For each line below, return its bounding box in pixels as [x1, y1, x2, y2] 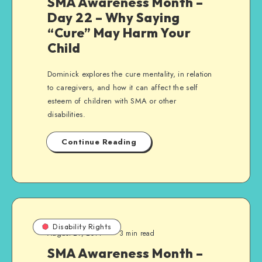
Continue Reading [61, 136, 136, 147]
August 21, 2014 [47, 228, 102, 239]
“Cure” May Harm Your [47, 25, 191, 41]
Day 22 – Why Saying [47, 9, 180, 26]
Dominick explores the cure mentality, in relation [47, 68, 212, 80]
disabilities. [47, 109, 85, 120]
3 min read [119, 228, 154, 239]
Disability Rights [53, 222, 112, 231]
